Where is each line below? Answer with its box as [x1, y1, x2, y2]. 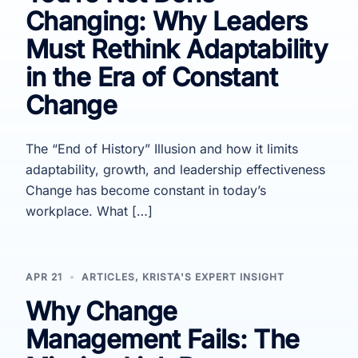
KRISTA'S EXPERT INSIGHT [142, 270, 284, 283]
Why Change [26, 295, 177, 327]
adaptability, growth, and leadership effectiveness [26, 161, 325, 177]
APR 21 [26, 270, 62, 283]
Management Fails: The [26, 323, 300, 355]
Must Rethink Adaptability [26, 33, 327, 65]
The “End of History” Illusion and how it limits [26, 140, 298, 157]
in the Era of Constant [26, 61, 277, 93]
